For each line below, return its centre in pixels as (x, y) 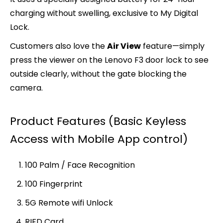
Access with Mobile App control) (99, 139)
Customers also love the (58, 46)
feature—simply (173, 46)
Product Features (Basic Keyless (98, 121)
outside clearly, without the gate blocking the (98, 74)
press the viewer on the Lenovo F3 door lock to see (109, 60)
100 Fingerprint (54, 184)
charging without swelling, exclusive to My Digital (104, 13)
